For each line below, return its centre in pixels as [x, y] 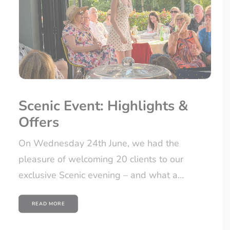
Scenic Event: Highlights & [103, 106]
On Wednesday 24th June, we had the [99, 143]
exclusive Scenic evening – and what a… [101, 175]
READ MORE [48, 204]
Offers [39, 123]
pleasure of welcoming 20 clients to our [101, 159]
